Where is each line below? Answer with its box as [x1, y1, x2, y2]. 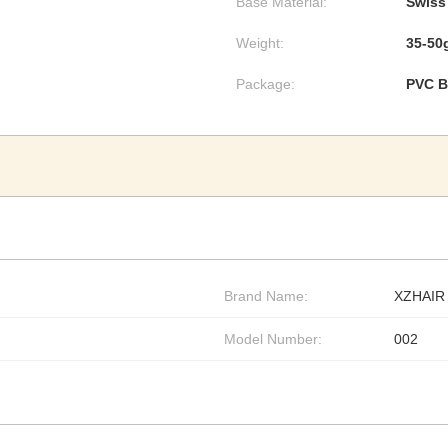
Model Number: [224, 331, 322, 347]
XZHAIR [394, 288, 445, 304]
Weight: [236, 35, 284, 51]
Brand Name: [224, 288, 308, 304]
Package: [236, 76, 295, 92]
